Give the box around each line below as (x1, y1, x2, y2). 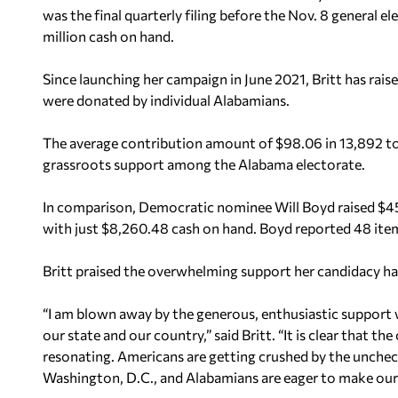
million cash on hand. (43, 28, 174, 44)
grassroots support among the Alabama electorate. (43, 155, 365, 172)
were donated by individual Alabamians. (43, 92, 290, 108)
